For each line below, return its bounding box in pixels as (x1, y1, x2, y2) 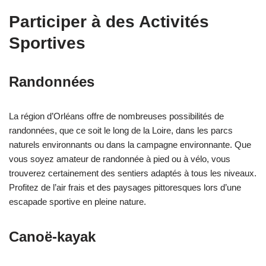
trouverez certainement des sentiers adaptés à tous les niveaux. (9, 168, 256, 179)
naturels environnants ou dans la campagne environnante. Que (9, 140, 251, 150)
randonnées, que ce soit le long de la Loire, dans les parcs (9, 125, 233, 136)
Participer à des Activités (9, 12, 209, 31)
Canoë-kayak (9, 229, 96, 245)
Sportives (9, 34, 85, 53)
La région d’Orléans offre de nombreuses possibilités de (9, 111, 224, 122)
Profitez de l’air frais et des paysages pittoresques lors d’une (9, 182, 241, 193)
